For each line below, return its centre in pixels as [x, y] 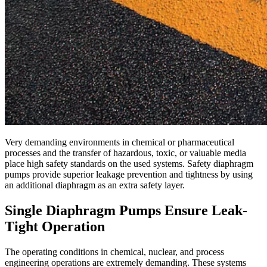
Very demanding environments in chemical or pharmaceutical [119, 142]
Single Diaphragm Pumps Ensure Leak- [126, 210]
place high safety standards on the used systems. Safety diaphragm [129, 163]
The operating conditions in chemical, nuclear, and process [114, 252]
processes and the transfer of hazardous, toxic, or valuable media [125, 153]
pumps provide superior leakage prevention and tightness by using [129, 174]
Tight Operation [55, 226]
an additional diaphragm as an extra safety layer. [96, 185]
